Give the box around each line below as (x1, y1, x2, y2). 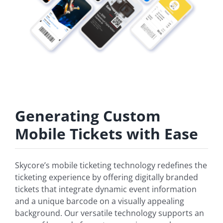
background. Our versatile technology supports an (15, 207, 204, 219)
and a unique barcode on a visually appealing (15, 195, 184, 207)
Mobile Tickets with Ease (15, 123, 198, 144)
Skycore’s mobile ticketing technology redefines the (15, 159, 207, 171)
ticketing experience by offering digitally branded (15, 171, 198, 183)
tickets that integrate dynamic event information (15, 183, 197, 195)
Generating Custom (15, 105, 160, 126)
